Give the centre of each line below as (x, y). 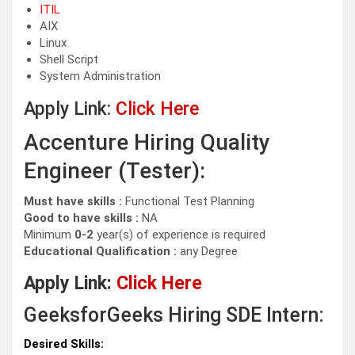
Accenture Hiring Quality (147, 143)
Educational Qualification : (102, 252)
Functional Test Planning (190, 202)
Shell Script (69, 60)
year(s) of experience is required (179, 235)
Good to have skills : (83, 218)
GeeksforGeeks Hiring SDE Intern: (174, 315)
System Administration (100, 76)
